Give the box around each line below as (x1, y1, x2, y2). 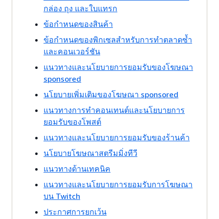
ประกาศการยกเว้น (44, 207, 107, 217)
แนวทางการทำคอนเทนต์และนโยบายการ (44, 105, 185, 115)
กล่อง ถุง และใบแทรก (44, 3, 117, 13)
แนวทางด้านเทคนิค (44, 164, 110, 174)
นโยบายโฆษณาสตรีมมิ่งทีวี (44, 148, 137, 158)
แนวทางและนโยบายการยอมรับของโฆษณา (44, 62, 193, 72)
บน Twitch (44, 191, 80, 201)
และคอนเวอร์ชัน (44, 46, 100, 56)
